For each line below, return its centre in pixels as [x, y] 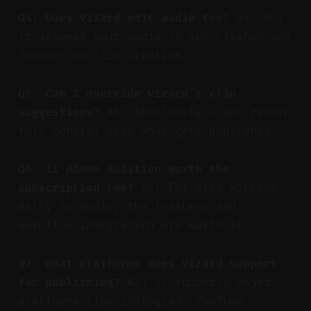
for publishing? [69, 282]
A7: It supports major [195, 282]
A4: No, [257, 17]
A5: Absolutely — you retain [195, 112]
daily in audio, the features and [127, 206]
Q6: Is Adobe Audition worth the [124, 169]
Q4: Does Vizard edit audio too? [124, 17]
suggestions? [59, 112]
